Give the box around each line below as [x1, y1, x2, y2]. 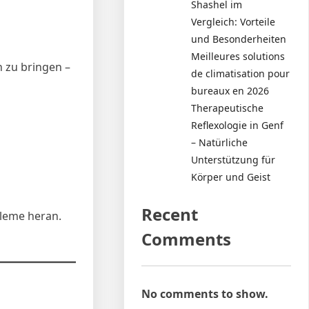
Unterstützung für [191, 152, 276, 166]
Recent [141, 202, 199, 226]
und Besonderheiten [191, 32, 287, 46]
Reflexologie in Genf [191, 118, 284, 132]
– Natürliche [191, 135, 248, 149]
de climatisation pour [191, 66, 290, 80]
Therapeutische [191, 101, 264, 114]
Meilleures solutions [191, 49, 286, 63]
